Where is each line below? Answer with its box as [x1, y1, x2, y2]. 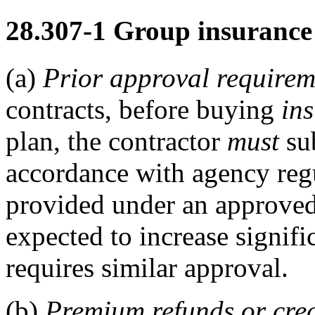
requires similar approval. [6, 252, 288, 283]
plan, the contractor [6, 125, 227, 156]
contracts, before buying [6, 94, 281, 124]
